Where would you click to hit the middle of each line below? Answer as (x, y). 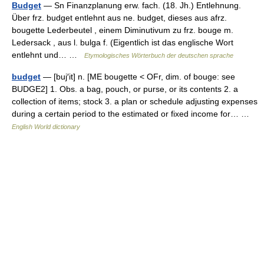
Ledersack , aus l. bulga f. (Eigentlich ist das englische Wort (123, 42)
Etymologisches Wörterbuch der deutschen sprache (159, 55)
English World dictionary (46, 126)
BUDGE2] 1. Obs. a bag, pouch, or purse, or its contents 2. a (125, 89)
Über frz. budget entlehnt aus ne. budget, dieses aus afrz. (119, 17)
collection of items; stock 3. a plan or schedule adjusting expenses (135, 101)
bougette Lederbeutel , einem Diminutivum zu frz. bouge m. (123, 30)
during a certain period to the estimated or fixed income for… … (133, 113)
